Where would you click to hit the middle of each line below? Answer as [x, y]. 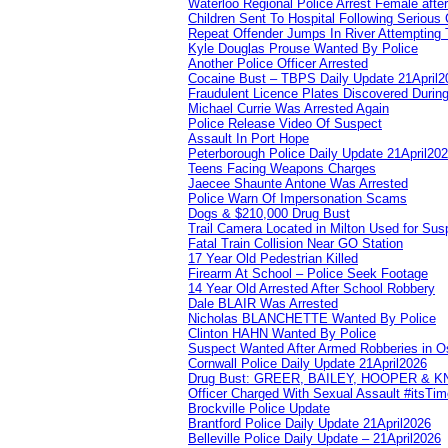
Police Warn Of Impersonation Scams [297, 198]
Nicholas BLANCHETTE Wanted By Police [312, 318]
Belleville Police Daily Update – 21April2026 [314, 438]
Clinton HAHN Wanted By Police [282, 333]
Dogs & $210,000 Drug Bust [269, 213]
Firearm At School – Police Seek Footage [308, 273]
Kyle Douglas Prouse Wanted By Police [303, 48]
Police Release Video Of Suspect [285, 123]
